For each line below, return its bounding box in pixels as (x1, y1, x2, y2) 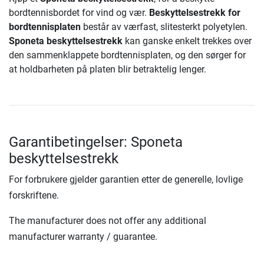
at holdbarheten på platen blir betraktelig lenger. (9, 64, 206, 75)
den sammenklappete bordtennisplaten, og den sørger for (9, 49, 246, 61)
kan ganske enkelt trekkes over (123, 35, 252, 47)
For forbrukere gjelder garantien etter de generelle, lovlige (9, 174, 243, 186)
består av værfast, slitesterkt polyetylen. (83, 21, 247, 33)
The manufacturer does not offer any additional (9, 215, 206, 227)
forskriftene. (9, 190, 59, 202)
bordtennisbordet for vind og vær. (9, 7, 149, 19)
